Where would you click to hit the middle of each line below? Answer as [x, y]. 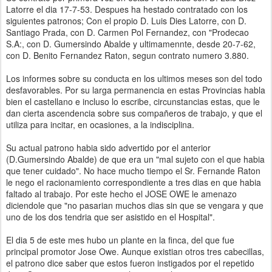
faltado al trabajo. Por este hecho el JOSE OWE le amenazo [121, 194]
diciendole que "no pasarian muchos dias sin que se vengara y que [135, 205]
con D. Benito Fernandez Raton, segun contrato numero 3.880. [127, 55]
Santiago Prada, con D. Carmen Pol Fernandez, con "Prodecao [127, 32]
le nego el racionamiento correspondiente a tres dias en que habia [134, 182]
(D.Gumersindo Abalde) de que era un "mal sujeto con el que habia [135, 159]
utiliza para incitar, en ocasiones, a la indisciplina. [100, 124]
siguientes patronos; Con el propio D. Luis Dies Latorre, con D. [126, 21]
